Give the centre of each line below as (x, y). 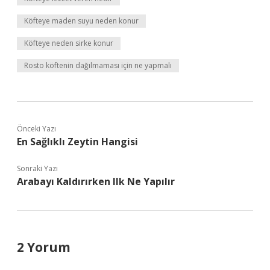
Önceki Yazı (36, 129)
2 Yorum (44, 247)
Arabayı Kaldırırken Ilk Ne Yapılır (96, 181)
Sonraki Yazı (37, 168)
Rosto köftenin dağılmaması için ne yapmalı (98, 65)
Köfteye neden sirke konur (69, 43)
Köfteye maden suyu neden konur (81, 21)
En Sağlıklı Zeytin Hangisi (77, 142)
